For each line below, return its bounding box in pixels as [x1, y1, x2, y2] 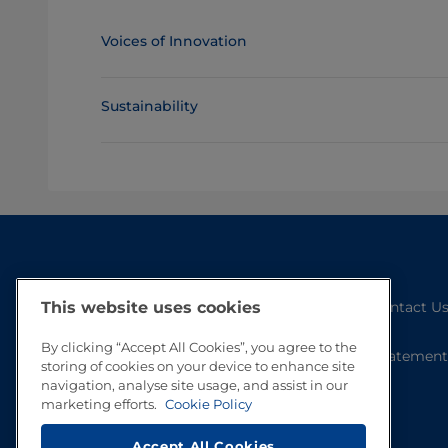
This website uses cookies [41, 298, 261, 318]
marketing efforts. [41, 396, 160, 413]
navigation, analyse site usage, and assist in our [41, 377, 348, 394]
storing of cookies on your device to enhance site [41, 358, 355, 375]
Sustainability [100, 97, 198, 115]
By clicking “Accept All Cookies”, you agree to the [41, 339, 357, 356]
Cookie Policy [165, 396, 252, 413]
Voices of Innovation [100, 32, 247, 50]
